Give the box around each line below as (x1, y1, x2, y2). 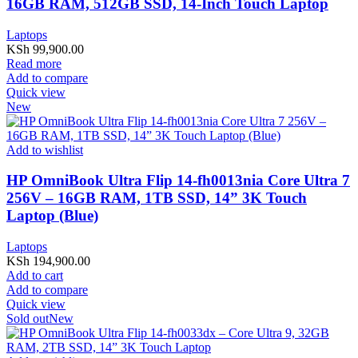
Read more (6, 56, 62, 70)
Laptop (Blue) (6, 207, 98, 225)
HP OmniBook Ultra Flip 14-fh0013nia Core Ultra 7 (6, 172, 350, 189)
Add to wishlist (6, 142, 83, 157)
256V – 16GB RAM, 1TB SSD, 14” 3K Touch (6, 189, 307, 207)
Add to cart (6, 268, 63, 282)
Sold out (6, 312, 49, 325)
